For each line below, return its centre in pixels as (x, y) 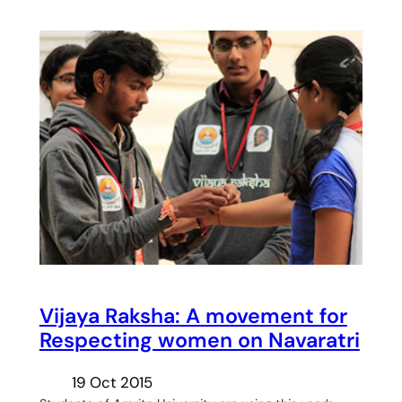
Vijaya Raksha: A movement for (193, 316)
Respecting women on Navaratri (199, 341)
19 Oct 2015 (112, 382)
